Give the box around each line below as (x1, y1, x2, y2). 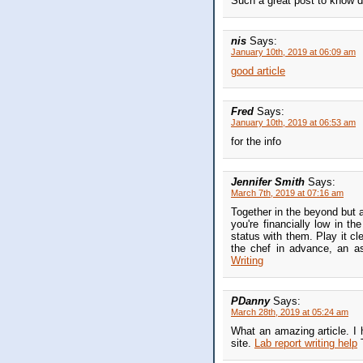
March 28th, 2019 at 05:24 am (231, 307, 348, 318)
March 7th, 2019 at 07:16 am (231, 188, 344, 199)
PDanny (231, 295, 273, 308)
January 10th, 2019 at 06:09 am (231, 47, 356, 58)
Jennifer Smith (231, 176, 308, 189)
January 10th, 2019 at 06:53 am (231, 117, 356, 128)
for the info (231, 135, 281, 148)
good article (231, 65, 285, 78)
